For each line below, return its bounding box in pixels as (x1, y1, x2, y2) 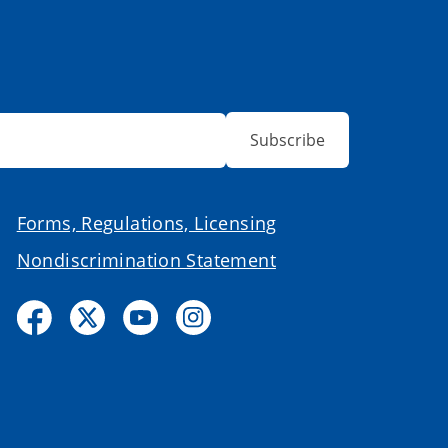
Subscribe (250, 129, 325, 152)
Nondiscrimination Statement (16, 248, 276, 273)
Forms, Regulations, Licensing (16, 211, 277, 236)
